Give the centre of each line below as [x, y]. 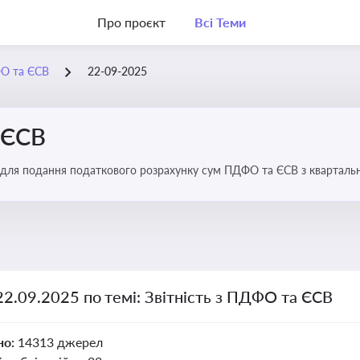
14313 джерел [60, 342]
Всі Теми [220, 22]
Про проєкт [131, 22]
